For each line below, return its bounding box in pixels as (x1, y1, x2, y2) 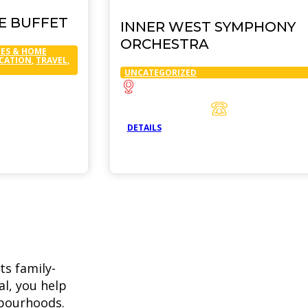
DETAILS (126, 122, 162, 134)
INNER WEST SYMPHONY (120, 18, 296, 35)
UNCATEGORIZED (124, 66, 197, 78)
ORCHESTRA (120, 35, 209, 52)
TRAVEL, (36, 54, 69, 67)
